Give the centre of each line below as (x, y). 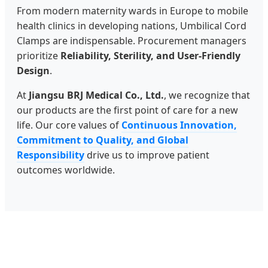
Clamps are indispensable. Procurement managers (132, 41)
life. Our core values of (69, 125)
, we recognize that (207, 95)
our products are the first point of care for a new (127, 110)
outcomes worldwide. (66, 170)
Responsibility (51, 155)
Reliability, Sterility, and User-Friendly (150, 56)
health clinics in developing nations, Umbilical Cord (132, 26)
